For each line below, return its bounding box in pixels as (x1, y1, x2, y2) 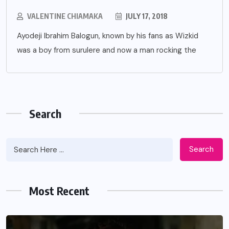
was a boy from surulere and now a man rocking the (17, 44, 196, 55)
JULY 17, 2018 (124, 11, 168, 20)
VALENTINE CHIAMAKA (27, 11, 103, 20)
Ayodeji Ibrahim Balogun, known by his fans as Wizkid (17, 30, 198, 41)
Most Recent (29, 183, 89, 198)
